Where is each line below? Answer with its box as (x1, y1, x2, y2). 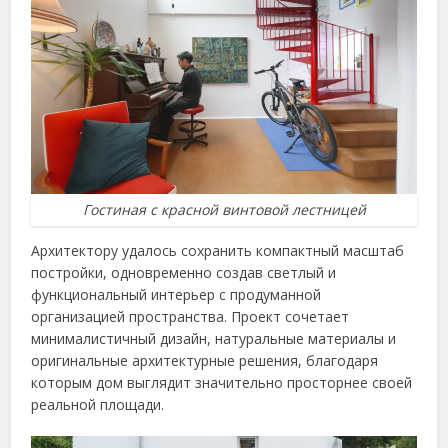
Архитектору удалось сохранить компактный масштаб (31, 241, 405, 261)
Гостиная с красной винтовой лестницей (82, 200, 366, 220)
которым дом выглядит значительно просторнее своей (31, 373, 413, 393)
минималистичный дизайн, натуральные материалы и (31, 329, 397, 349)
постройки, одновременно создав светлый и (31, 263, 337, 283)
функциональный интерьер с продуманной (31, 285, 322, 305)
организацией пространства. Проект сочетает (31, 307, 350, 327)
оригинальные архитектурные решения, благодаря (31, 351, 379, 371)
